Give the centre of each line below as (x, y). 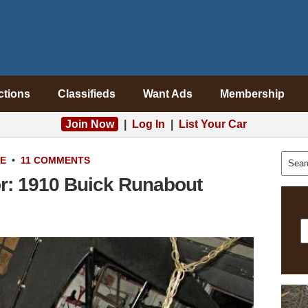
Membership (252, 94)
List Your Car (213, 124)
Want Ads (167, 94)
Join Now (90, 124)
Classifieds (86, 94)
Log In (148, 124)
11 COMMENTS (55, 160)
